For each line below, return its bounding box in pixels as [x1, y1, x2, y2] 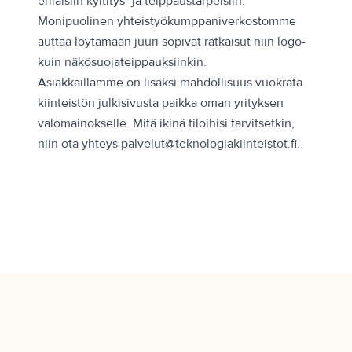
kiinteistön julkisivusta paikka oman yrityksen [38, 95, 284, 112]
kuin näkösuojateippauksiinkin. [38, 54, 207, 71]
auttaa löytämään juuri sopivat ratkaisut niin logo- [38, 34, 306, 50]
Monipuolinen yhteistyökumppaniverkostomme [38, 13, 296, 30]
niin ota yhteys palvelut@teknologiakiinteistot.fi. [38, 136, 300, 152]
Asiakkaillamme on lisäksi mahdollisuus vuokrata [38, 75, 302, 91]
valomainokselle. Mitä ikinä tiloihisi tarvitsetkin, [38, 115, 295, 132]
